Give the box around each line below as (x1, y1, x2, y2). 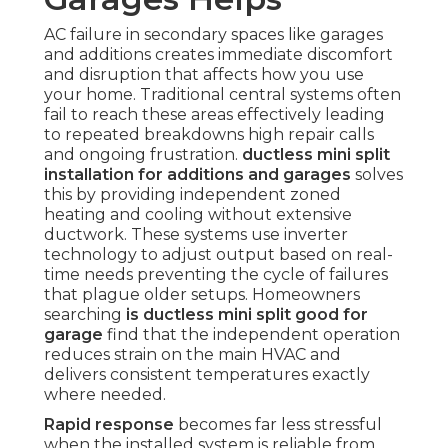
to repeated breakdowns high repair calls (44, 125, 374, 145)
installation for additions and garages (44, 165, 351, 185)
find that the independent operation (103, 325, 400, 345)
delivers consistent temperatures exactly (44, 365, 370, 385)
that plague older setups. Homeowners (44, 285, 360, 305)
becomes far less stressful (174, 415, 382, 435)
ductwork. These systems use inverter (44, 225, 348, 245)
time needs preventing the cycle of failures (44, 265, 388, 285)
